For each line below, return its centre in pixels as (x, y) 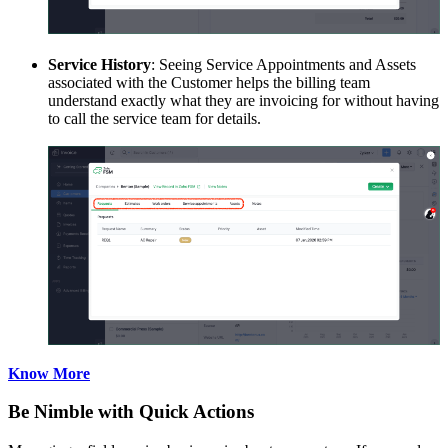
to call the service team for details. (154, 119)
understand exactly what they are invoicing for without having (243, 101)
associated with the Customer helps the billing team (209, 83)
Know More (49, 373)
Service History (99, 65)
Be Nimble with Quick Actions (131, 412)
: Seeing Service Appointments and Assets (283, 65)
